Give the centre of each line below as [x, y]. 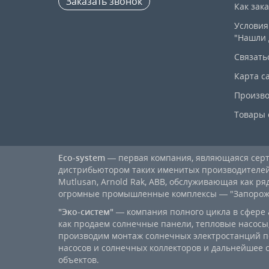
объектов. [79, 259]
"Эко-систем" [86, 211]
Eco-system [82, 157]
